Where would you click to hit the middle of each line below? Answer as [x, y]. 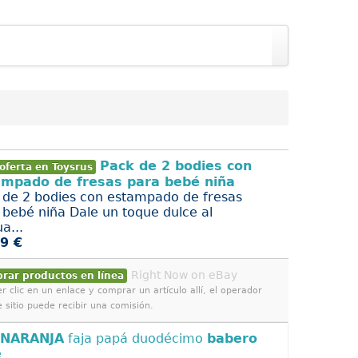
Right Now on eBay [184, 275]
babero [232, 338]
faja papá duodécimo [135, 338]
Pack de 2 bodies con [176, 166]
